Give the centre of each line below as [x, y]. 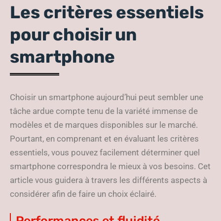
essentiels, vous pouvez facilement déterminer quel [105, 152]
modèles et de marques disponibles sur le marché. [104, 125]
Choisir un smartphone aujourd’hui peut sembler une [107, 97]
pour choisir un [73, 35]
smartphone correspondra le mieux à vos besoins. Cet [110, 166]
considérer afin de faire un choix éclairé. [83, 194]
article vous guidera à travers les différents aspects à [109, 180]
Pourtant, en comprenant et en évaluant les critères [104, 139]
